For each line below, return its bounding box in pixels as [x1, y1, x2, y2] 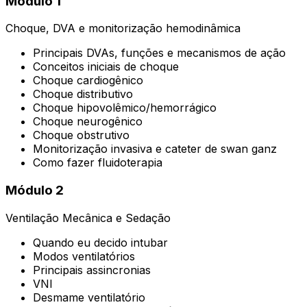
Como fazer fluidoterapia [33, 156, 162, 170]
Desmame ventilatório [33, 290, 145, 304]
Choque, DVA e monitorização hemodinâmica [5, 21, 241, 36]
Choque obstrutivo [33, 128, 130, 143]
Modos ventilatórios [33, 249, 135, 263]
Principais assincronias [33, 262, 151, 277]
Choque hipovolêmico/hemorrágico [33, 101, 217, 115]
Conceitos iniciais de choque [33, 60, 179, 74]
